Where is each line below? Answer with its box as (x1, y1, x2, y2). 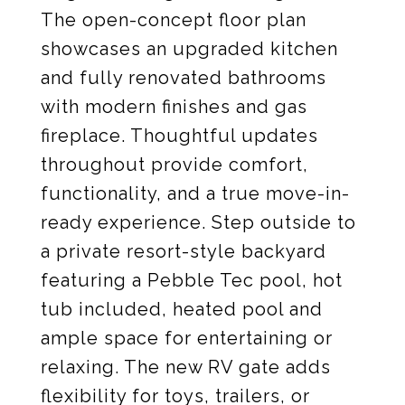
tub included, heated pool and (41, 298, 323, 320)
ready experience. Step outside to (41, 212, 356, 233)
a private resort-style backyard (41, 240, 326, 262)
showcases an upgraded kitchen (41, 38, 338, 60)
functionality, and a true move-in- (41, 183, 350, 204)
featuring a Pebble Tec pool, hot (41, 269, 343, 291)
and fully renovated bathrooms (41, 67, 326, 89)
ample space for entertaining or (41, 327, 333, 349)
